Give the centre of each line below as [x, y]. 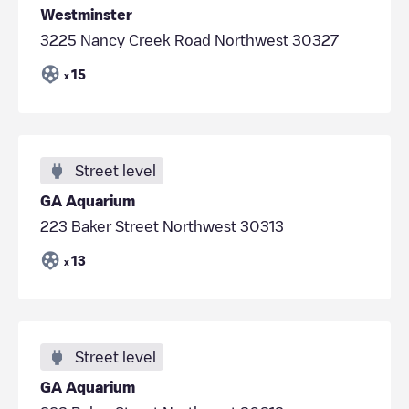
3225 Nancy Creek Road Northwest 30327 [189, 40]
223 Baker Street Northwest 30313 [162, 226]
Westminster [86, 14]
